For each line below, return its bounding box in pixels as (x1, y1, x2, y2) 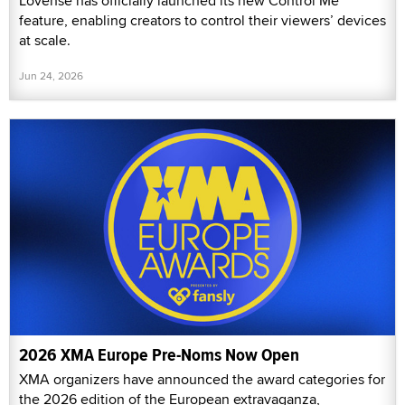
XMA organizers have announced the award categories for (19, 369, 385, 391)
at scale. (19, 29, 71, 51)
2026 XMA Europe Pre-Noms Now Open (19, 342, 299, 369)
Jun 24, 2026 (19, 67, 83, 83)
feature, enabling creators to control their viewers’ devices (19, 9, 386, 31)
